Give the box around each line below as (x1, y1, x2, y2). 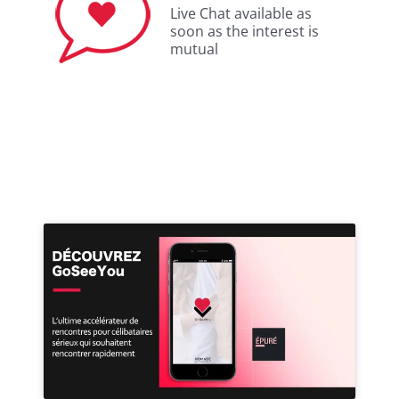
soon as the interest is (170, 21, 319, 42)
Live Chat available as (170, 4, 312, 24)
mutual (170, 39, 218, 60)
